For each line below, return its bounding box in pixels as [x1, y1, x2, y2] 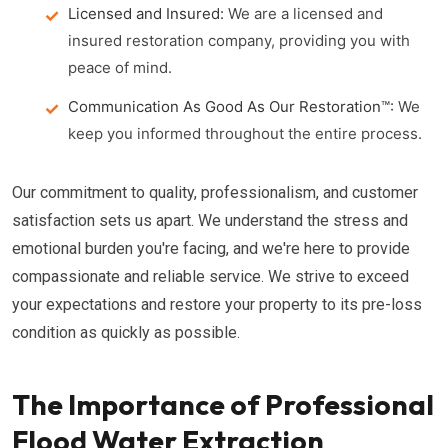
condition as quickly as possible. [12, 323, 240, 342]
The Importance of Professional [12, 387, 434, 422]
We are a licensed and [224, 4, 383, 23]
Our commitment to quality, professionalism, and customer [12, 183, 418, 202]
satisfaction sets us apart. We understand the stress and [12, 211, 408, 230]
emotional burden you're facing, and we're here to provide [12, 239, 410, 258]
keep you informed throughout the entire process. [68, 124, 422, 143]
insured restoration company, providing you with [68, 31, 410, 50]
